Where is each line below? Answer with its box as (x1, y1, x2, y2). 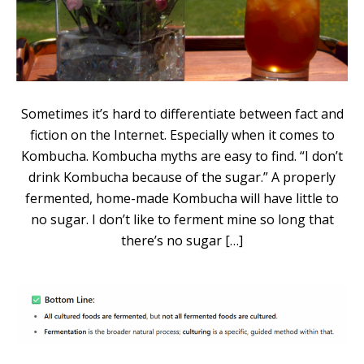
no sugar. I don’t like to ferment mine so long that (30, 210, 334, 228)
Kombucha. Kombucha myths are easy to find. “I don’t (21, 146, 343, 165)
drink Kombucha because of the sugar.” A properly (28, 167, 336, 186)
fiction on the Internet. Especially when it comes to (29, 125, 335, 144)
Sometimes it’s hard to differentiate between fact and (20, 104, 344, 123)
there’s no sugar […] (121, 231, 243, 249)
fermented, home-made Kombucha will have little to (25, 188, 339, 207)
